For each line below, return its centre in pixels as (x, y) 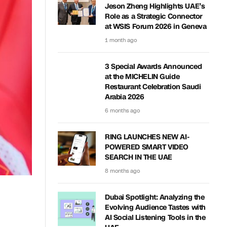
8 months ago (122, 171)
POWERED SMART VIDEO (147, 147)
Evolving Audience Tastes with (155, 207)
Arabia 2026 (125, 97)
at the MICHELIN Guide (142, 77)
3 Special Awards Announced (154, 67)
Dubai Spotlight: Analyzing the (155, 197)
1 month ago (121, 40)
